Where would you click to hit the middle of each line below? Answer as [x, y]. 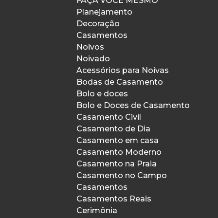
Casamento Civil [109, 117]
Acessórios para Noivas [123, 70]
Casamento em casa [118, 140]
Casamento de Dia [113, 129]
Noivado [93, 59]
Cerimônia [97, 210]
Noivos [90, 47]
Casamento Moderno [119, 152]
